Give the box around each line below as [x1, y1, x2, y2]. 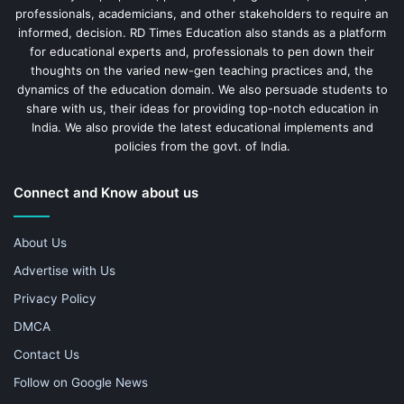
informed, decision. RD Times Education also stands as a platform [18, 24, 386, 40]
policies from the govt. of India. [114, 138, 290, 153]
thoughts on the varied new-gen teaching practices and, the [31, 62, 373, 78]
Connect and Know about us [14, 183, 198, 201]
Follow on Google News [14, 374, 148, 390]
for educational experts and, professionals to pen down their [30, 43, 374, 59]
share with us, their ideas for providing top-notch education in [25, 100, 379, 115]
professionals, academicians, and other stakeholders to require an [15, 5, 389, 21]
